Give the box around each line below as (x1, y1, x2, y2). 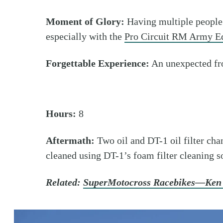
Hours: (46, 108, 76, 119)
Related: (46, 177, 83, 188)
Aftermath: (46, 135, 95, 146)
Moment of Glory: (46, 16, 124, 27)
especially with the (46, 31, 124, 42)
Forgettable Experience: (46, 58, 149, 69)
